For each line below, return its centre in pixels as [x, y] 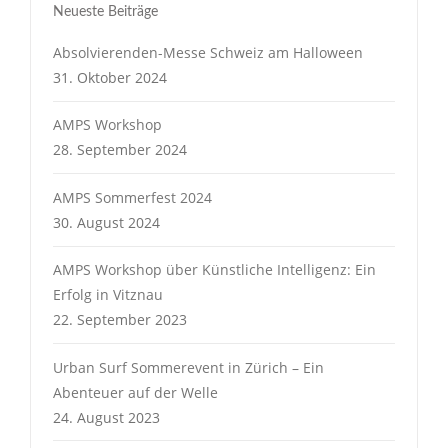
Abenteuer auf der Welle [135, 392]
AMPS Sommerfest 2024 [132, 197]
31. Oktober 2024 [110, 77]
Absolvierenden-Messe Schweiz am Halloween [208, 52]
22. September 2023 [120, 320]
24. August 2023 [106, 417]
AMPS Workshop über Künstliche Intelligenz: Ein [214, 270]
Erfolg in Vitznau [108, 295]
